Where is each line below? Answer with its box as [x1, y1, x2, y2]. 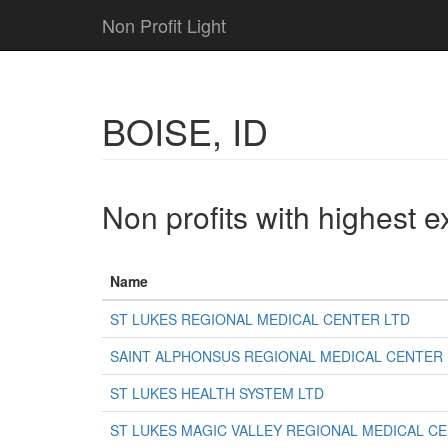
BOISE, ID [102, 105, 268, 156]
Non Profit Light [102, 12, 226, 38]
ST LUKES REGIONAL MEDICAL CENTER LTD [110, 309, 410, 329]
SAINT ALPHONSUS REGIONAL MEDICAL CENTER [110, 346, 443, 366]
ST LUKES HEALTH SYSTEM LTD [110, 383, 324, 403]
